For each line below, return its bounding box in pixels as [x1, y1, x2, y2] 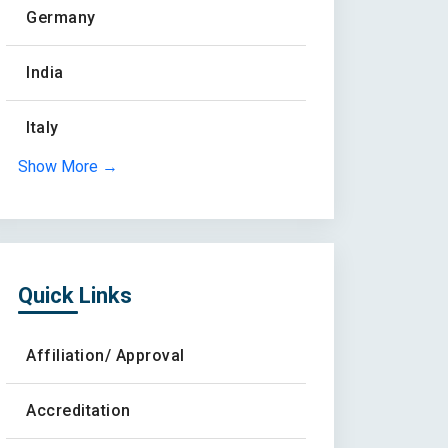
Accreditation [26, 400, 131, 420]
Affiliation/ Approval [26, 345, 185, 365]
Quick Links [18, 282, 132, 308]
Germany [26, 7, 96, 27]
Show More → [18, 156, 118, 176]
